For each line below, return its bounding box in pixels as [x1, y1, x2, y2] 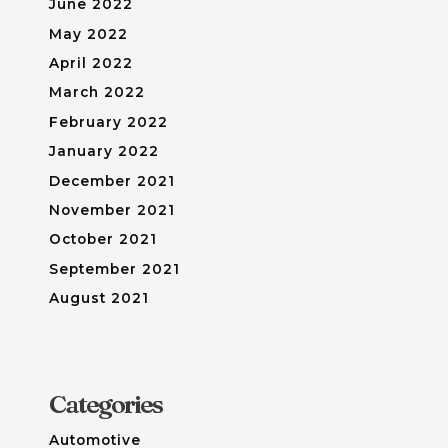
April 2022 [48, 55, 133, 72]
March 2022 [48, 84, 145, 101]
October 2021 [48, 231, 157, 248]
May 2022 [48, 25, 128, 42]
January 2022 [48, 143, 159, 160]
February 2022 [48, 113, 168, 130]
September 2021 [48, 260, 180, 277]
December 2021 [48, 172, 175, 189]
